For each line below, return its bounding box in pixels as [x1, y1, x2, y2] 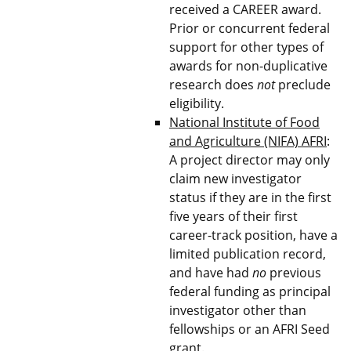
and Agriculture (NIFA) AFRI [169, 132, 327, 150]
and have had [169, 264, 252, 281]
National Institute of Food [169, 114, 320, 131]
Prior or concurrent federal [169, 20, 330, 37]
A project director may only [169, 151, 330, 168]
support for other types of [169, 38, 324, 56]
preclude [275, 76, 331, 93]
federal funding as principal [169, 283, 331, 300]
